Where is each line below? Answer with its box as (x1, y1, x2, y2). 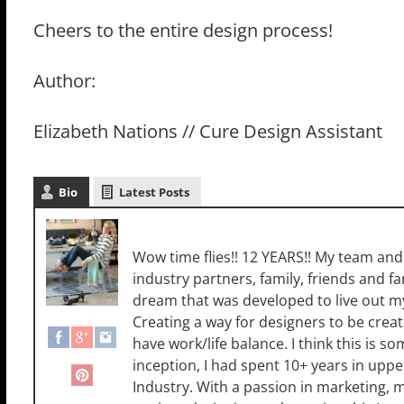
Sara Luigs (132, 216, 219, 241)
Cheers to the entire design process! (32, 18, 333, 43)
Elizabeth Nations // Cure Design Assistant (32, 119, 382, 144)
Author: (32, 69, 96, 94)
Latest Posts (118, 184, 189, 201)
